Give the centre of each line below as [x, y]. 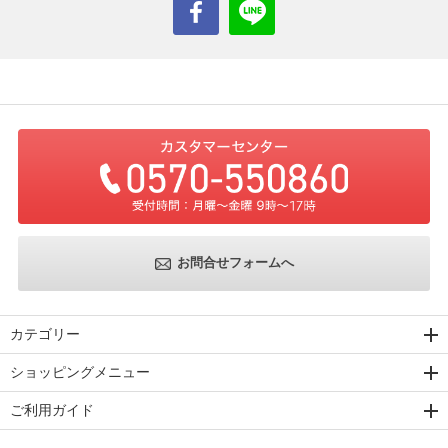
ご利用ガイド [52, 409]
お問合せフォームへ [235, 263]
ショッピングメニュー [80, 371]
